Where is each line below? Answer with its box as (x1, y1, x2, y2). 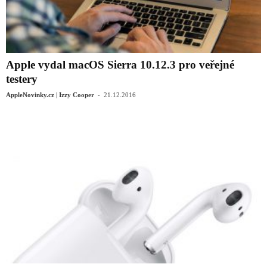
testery (6, 72, 38, 85)
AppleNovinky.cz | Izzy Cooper (6, 91, 94, 98)
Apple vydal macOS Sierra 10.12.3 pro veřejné (6, 58, 234, 71)
